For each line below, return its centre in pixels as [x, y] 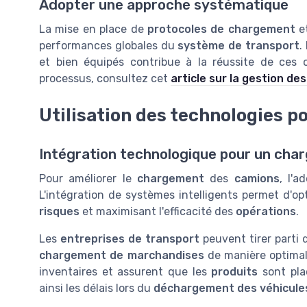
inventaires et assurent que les [125, 271]
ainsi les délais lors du [96, 288]
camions [257, 178]
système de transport [238, 46]
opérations [266, 211]
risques [59, 211]
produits [235, 271]
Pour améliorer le [88, 178]
